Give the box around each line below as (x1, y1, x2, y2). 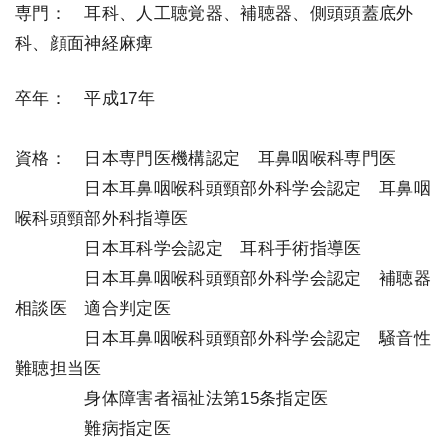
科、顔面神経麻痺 (15, 34, 154, 53)
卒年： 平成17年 (15, 89, 156, 108)
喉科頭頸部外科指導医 (15, 209, 189, 228)
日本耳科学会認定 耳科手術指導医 (84, 239, 362, 258)
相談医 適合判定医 (15, 299, 172, 318)
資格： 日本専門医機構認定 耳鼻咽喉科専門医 (15, 149, 397, 168)
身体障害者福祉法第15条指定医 (84, 389, 329, 408)
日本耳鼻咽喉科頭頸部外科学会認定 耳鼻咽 (84, 179, 432, 198)
